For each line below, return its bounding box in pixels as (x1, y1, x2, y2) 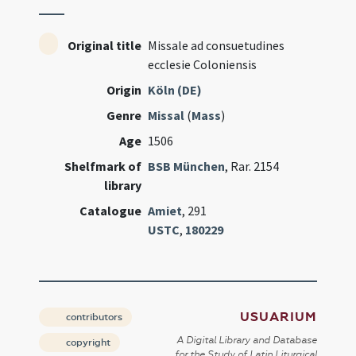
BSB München (148, 158, 226, 174)
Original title (68, 37, 142, 53)
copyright (64, 337, 111, 348)
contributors (64, 311, 123, 323)
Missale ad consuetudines (148, 37, 285, 53)
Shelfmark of (64, 158, 142, 174)
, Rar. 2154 (225, 158, 280, 174)
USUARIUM (239, 309, 317, 325)
